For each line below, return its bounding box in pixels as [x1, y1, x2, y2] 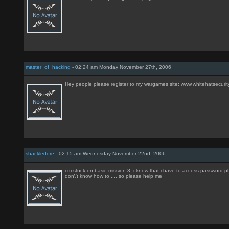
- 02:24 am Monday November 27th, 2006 [71, 64, 171, 70]
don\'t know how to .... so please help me [65, 173, 162, 179]
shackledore [26, 151, 54, 156]
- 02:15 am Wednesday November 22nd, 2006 [54, 151, 166, 156]
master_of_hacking [26, 64, 71, 70]
